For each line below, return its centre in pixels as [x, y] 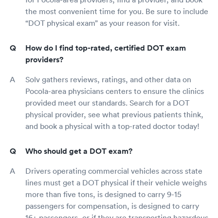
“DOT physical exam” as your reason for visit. [102, 23]
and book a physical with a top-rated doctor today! [112, 126]
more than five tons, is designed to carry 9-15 [103, 194]
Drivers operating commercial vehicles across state [114, 171]
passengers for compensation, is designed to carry [112, 206]
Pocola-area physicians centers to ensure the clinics [115, 91]
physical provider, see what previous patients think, [114, 114]
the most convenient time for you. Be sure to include [117, 11]
